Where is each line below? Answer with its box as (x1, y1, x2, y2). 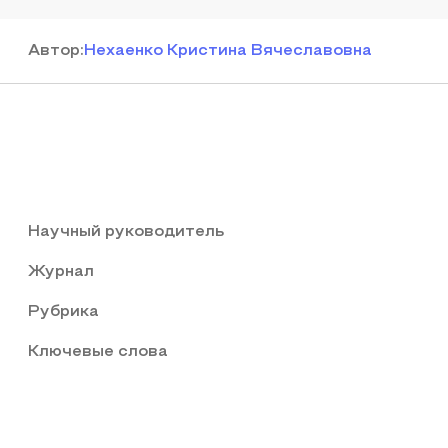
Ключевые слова (28, 345, 168, 359)
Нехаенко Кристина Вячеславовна (84, 44, 372, 58)
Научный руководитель (28, 225, 224, 239)
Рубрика (28, 305, 99, 319)
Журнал (28, 265, 94, 279)
